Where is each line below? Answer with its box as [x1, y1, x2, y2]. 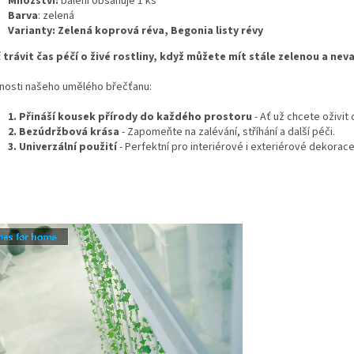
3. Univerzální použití [8, 138, 117, 155]
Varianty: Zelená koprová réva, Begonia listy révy [8, 22, 263, 39]
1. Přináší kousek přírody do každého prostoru [8, 108, 252, 125]
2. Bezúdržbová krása [8, 123, 119, 140]
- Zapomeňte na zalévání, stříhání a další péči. [119, 123, 337, 140]
